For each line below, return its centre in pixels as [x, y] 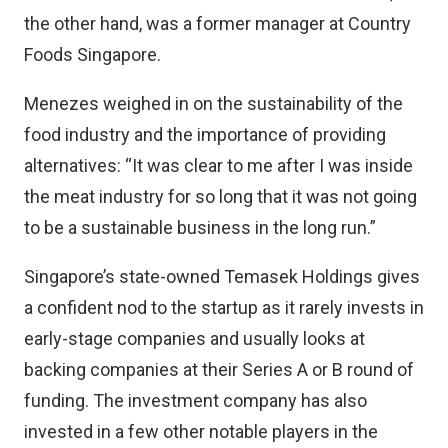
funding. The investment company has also [195, 400]
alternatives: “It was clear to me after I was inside [218, 165]
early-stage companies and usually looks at [194, 338]
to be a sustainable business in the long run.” [200, 227]
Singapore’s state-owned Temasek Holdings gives [222, 276]
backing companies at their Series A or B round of [219, 369]
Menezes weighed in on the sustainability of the [213, 103]
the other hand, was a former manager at [186, 23]
